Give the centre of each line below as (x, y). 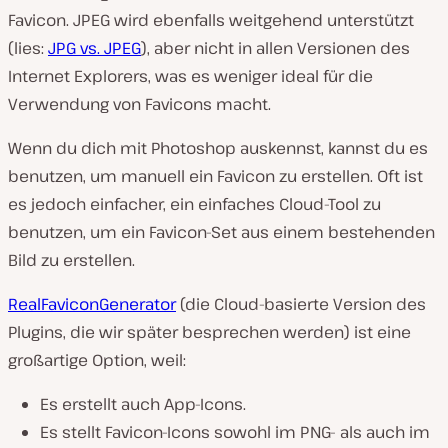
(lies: (28, 48)
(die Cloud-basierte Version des (301, 304)
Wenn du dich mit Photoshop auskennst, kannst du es (218, 148)
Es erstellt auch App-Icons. (143, 404)
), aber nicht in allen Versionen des (275, 48)
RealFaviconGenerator (92, 304)
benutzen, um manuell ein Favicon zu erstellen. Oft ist (215, 176)
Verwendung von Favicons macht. (139, 104)
